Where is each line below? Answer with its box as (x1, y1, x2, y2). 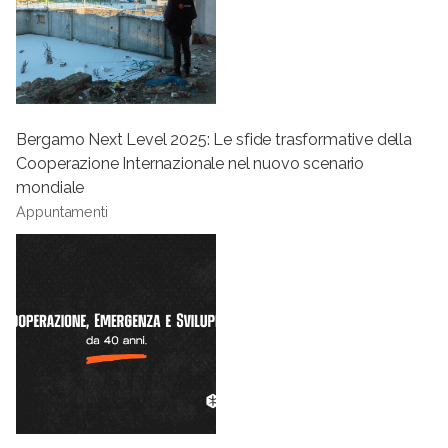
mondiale (16, 178, 85, 197)
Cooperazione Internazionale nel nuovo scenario (16, 154, 365, 173)
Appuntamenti (16, 203, 108, 220)
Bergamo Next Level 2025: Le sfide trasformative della (16, 130, 413, 149)
